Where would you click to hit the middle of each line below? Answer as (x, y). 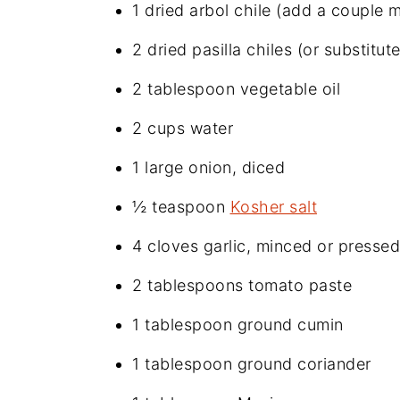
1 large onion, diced (208, 167)
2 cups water (183, 128)
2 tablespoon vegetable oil (236, 88)
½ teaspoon (181, 206)
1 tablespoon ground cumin (238, 324)
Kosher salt (273, 206)
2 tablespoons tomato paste (242, 285)
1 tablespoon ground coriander (252, 363)
